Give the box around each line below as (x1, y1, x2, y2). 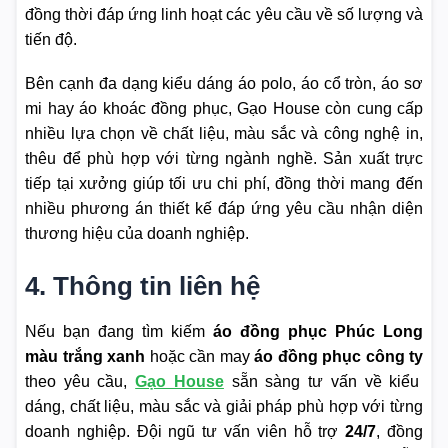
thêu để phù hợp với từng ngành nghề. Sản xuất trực (25, 150, 423, 168)
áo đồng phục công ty (254, 348, 423, 366)
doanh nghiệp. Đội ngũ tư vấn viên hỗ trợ (25, 423, 346, 441)
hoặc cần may (145, 348, 254, 366)
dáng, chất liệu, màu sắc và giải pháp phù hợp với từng (25, 398, 423, 416)
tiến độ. (25, 31, 77, 49)
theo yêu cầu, (25, 373, 136, 391)
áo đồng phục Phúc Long (213, 323, 423, 341)
